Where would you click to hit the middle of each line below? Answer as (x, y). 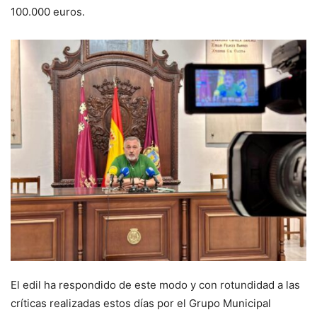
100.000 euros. (48, 12)
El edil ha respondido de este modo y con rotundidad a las (155, 284)
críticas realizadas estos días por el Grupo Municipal (141, 303)
